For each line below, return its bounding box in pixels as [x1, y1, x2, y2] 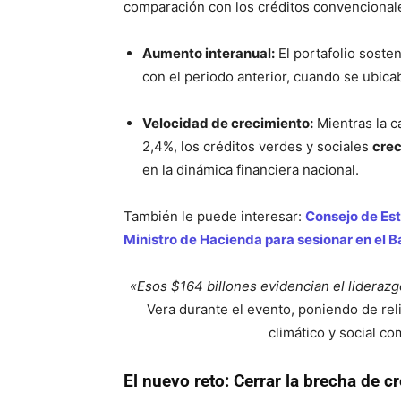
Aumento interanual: [142, 44, 275, 62]
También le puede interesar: [124, 207, 305, 225]
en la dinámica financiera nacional [142, 160, 355, 178]
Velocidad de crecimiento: [142, 114, 313, 132]
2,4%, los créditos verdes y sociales [142, 137, 372, 155]
